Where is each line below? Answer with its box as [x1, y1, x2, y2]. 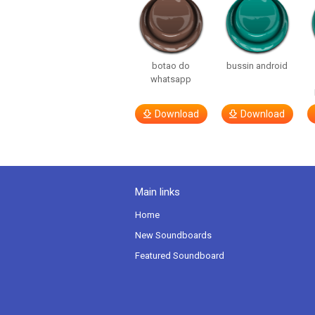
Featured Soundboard [135, 250, 224, 261]
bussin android [226, 60, 288, 71]
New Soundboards [135, 230, 212, 240]
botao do [152, 60, 191, 71]
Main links [135, 186, 180, 198]
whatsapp [150, 74, 192, 84]
